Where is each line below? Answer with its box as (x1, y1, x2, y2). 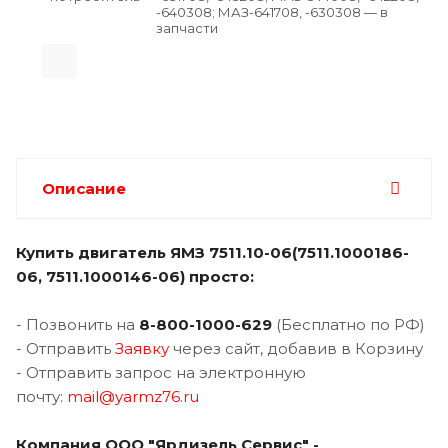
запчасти (156, 19, 218, 36)
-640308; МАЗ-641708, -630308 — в (156, 3, 388, 20)
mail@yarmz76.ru (67, 386, 199, 406)
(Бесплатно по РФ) (272, 314, 425, 334)
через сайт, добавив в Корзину (169, 338, 423, 358)
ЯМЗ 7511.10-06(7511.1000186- (170, 242, 409, 262)
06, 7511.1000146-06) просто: (16, 266, 254, 286)
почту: (16, 386, 67, 406)
